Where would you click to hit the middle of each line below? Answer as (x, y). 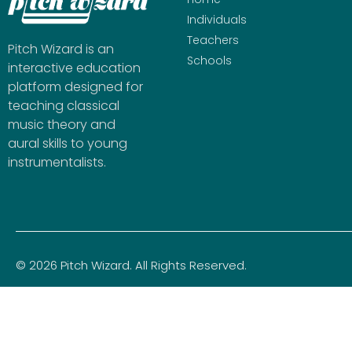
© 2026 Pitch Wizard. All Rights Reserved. (131, 266)
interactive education (74, 68)
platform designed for (75, 87)
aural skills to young (68, 144)
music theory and (62, 125)
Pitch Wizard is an (61, 49)
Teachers (213, 40)
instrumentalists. (57, 163)
